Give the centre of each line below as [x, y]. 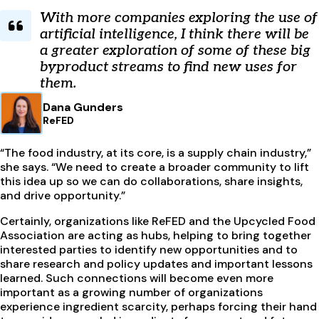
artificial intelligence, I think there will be [174, 35]
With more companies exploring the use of [179, 18]
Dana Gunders [83, 107]
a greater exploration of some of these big [175, 51]
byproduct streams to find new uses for [168, 67]
